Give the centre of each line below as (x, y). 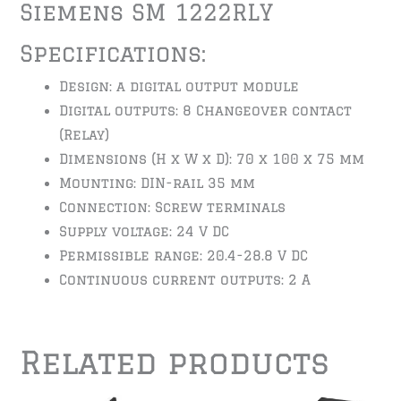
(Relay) (85, 134)
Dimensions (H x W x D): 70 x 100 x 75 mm (212, 158)
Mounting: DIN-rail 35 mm (158, 183)
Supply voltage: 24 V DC (145, 231)
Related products (175, 362)
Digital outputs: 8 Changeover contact (206, 110)
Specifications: (113, 53)
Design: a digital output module (179, 86)
